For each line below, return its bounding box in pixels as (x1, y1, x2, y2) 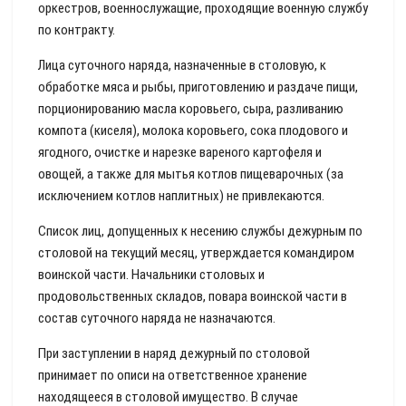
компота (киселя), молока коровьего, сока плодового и (38, 122, 348, 139)
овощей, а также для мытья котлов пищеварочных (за (38, 166, 343, 182)
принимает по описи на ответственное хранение (38, 367, 307, 383)
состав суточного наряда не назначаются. (38, 310, 275, 326)
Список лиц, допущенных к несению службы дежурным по (38, 223, 362, 239)
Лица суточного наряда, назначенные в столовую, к (38, 57, 326, 73)
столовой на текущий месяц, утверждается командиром (38, 245, 354, 261)
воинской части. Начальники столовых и (38, 266, 265, 283)
